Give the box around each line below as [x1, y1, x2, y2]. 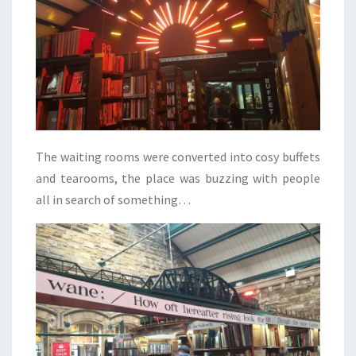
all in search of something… [36, 192, 191, 208]
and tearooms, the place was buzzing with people [36, 170, 320, 187]
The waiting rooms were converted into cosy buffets [36, 149, 320, 165]
